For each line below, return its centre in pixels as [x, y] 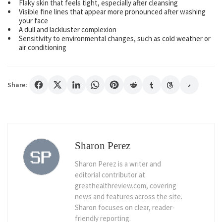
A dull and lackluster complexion [68, 30]
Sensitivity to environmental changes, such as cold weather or [115, 39]
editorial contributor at [110, 175]
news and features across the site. [129, 197]
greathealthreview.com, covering [126, 186]
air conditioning [43, 48]
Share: [17, 85]
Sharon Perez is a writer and [118, 164]
